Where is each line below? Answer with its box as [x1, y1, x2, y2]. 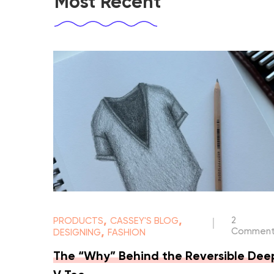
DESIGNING [53, 228, 101, 238]
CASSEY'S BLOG [110, 217, 179, 226]
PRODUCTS [53, 217, 103, 226]
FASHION [108, 228, 146, 238]
